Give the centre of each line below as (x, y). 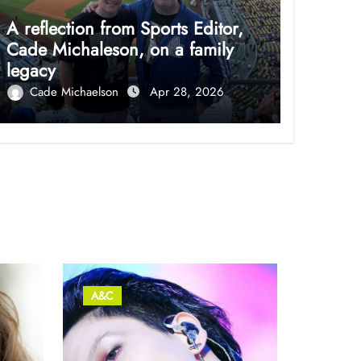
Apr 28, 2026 (187, 91)
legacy (31, 70)
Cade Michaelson (76, 91)
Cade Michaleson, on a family (120, 49)
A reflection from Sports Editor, (124, 28)
